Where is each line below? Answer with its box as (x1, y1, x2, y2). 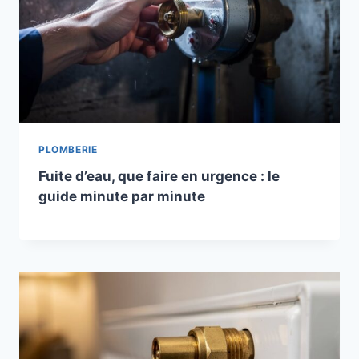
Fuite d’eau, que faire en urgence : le (38, 167, 280, 184)
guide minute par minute (38, 188, 205, 204)
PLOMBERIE (38, 143, 98, 155)
